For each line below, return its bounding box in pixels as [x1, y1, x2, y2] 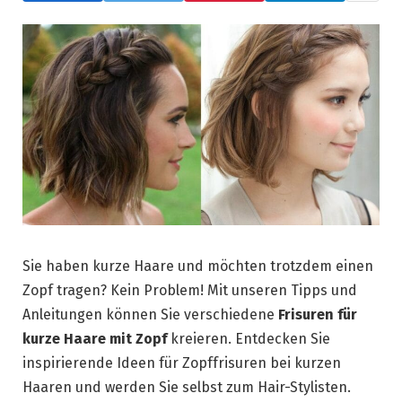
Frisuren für [278, 305, 357, 323]
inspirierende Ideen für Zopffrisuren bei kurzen [22, 354, 341, 371]
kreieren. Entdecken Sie [167, 329, 330, 347]
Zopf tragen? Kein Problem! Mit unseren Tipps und [22, 281, 357, 299]
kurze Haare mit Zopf [22, 329, 167, 347]
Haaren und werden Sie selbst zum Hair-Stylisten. [22, 378, 351, 396]
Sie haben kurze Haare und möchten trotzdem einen [22, 257, 373, 275]
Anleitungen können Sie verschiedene [22, 305, 278, 323]
